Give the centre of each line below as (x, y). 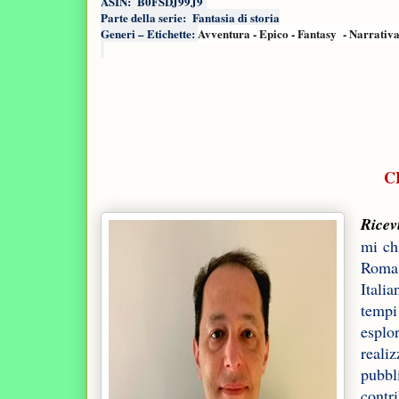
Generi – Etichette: (149, 34)
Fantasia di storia (236, 18)
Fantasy (317, 34)
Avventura (224, 34)
